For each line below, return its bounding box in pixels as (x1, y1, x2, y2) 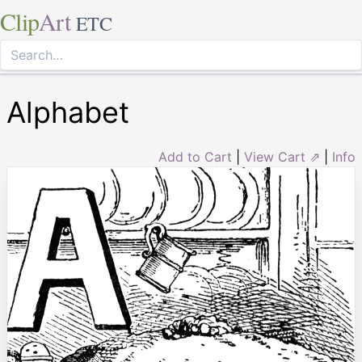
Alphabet (6, 95, 129, 130)
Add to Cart (158, 149, 232, 165)
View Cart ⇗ (244, 149, 320, 165)
